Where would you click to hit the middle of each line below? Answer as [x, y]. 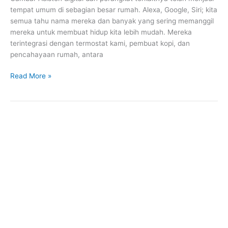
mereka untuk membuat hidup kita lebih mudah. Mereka [101, 32]
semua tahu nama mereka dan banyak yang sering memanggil [112, 21]
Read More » [31, 76]
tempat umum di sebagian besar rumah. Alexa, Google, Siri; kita [114, 9]
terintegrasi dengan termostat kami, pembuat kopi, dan [100, 43]
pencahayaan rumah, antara [57, 54]
